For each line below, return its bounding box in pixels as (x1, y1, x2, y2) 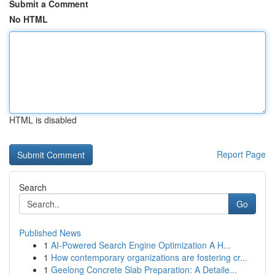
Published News (19, 227, 81, 239)
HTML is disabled (9, 114, 77, 126)
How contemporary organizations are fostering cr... (51, 251, 247, 263)
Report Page (217, 148, 266, 160)
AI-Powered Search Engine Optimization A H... (51, 239, 231, 251)
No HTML (9, 13, 48, 25)
